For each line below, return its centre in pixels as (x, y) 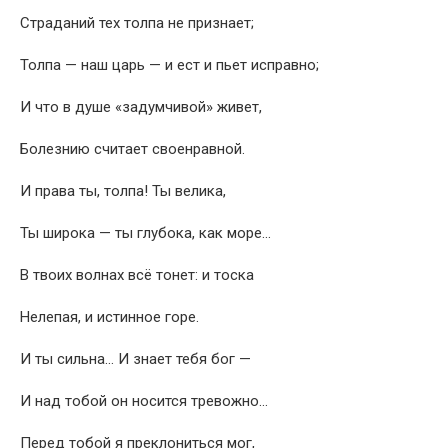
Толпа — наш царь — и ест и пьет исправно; (169, 65)
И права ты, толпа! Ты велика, (123, 191)
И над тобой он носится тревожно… (144, 401)
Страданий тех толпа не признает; (137, 23)
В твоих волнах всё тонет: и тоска (137, 275)
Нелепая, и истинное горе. (109, 317)
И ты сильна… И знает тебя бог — (135, 359)
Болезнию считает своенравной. (132, 149)
